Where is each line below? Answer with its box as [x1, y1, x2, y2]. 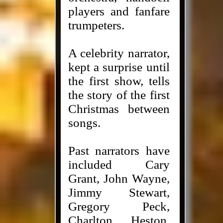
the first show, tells [68, 74, 170, 88]
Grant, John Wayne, [68, 172, 170, 185]
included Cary [68, 158, 170, 171]
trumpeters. [68, 18, 124, 32]
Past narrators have [68, 144, 170, 157]
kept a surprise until [68, 60, 170, 74]
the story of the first [68, 88, 170, 102]
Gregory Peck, [68, 200, 170, 213]
